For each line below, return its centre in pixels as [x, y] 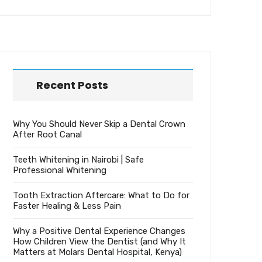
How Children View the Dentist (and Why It [99, 242]
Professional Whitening [60, 170]
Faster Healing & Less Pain [67, 206]
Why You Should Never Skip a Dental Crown [99, 124]
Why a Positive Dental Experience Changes [99, 231]
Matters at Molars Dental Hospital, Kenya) [97, 252]
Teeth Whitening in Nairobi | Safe [78, 160]
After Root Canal [47, 135]
